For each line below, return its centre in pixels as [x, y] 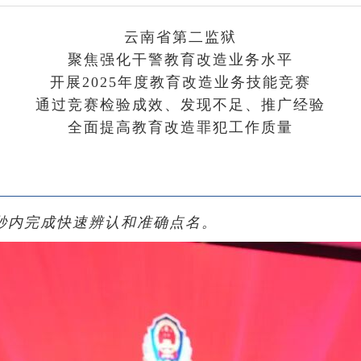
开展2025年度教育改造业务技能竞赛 [180, 82]
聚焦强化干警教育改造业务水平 [180, 60]
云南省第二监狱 [180, 37]
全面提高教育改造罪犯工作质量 [180, 127]
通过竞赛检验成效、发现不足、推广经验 [180, 105]
